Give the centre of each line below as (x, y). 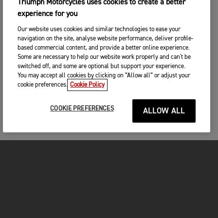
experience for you (48, 14)
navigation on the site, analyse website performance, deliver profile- (106, 39)
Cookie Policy (88, 85)
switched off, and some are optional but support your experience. (102, 66)
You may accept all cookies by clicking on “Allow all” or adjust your (104, 76)
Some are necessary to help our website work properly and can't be (104, 57)
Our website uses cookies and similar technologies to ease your (99, 29)
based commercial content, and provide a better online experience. (104, 48)
